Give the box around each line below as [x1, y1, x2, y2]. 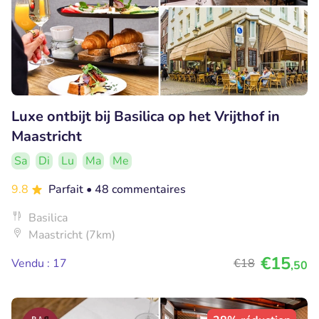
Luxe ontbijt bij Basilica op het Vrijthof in [11, 106, 280, 126]
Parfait [48, 181, 86, 197]
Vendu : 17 [11, 255, 67, 271]
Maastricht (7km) [28, 226, 115, 243]
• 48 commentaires [86, 181, 186, 197]
